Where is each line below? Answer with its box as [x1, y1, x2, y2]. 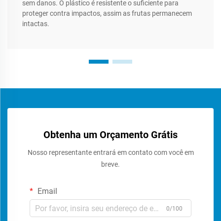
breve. [101, 160, 120, 169]
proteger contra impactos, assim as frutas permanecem [22, 9, 192, 18]
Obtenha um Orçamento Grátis [43, 129, 178, 141]
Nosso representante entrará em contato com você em [27, 148, 194, 157]
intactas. [22, 20, 49, 28]
